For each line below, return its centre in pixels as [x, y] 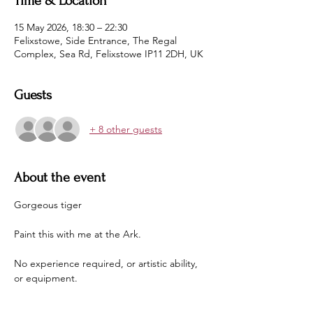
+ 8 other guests [126, 129]
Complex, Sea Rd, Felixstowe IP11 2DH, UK [109, 54]
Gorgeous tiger [48, 205]
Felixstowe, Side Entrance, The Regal [95, 41]
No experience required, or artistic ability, [107, 263]
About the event [60, 177]
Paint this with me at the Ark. [78, 234]
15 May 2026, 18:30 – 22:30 [71, 27]
